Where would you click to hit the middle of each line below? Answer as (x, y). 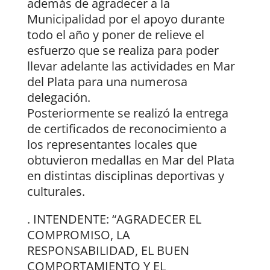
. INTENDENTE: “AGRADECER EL (114, 219)
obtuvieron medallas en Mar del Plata (130, 160)
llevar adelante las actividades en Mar (131, 66)
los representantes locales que (112, 145)
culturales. (56, 192)
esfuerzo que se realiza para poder (123, 51)
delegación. (58, 98)
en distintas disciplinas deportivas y (125, 176)
